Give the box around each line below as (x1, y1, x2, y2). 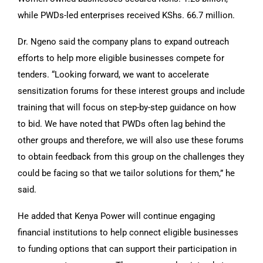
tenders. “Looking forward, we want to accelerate (18, 69, 209, 80)
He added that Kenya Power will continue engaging (18, 210, 215, 221)
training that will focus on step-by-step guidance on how (18, 102, 236, 113)
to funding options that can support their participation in (18, 243, 237, 254)
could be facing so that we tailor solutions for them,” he (18, 167, 235, 178)
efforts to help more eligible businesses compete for (18, 52, 224, 63)
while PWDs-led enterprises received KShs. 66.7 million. (18, 9, 235, 21)
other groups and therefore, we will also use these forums (18, 134, 244, 146)
